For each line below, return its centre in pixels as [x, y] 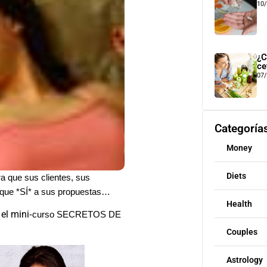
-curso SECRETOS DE [75, 215]
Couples [242, 232]
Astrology [244, 260]
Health [239, 204]
